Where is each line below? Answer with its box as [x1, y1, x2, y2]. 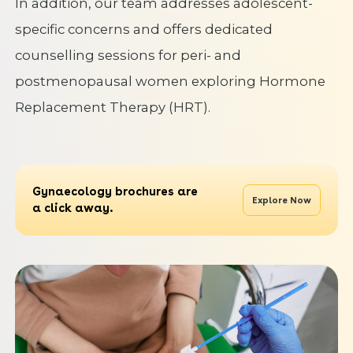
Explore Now [251, 195, 311, 206]
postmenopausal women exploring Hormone [14, 72, 325, 89]
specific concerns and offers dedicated [14, 20, 273, 37]
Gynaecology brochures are [32, 184, 199, 199]
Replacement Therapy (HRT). [14, 98, 214, 115]
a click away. [32, 201, 113, 216]
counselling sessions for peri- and [14, 46, 241, 63]
